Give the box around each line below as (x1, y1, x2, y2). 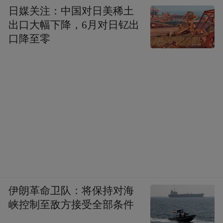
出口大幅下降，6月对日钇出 (8, 19, 140, 31)
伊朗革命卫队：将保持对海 (8, 185, 134, 196)
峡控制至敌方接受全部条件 (8, 199, 134, 210)
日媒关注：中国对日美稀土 (8, 5, 134, 17)
